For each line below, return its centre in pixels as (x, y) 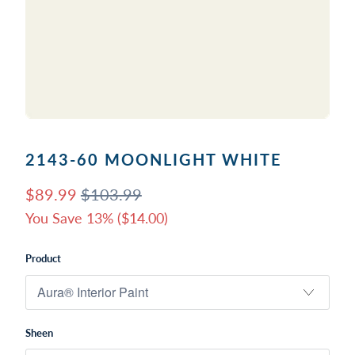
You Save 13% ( (73, 218)
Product (43, 259)
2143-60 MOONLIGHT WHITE (153, 160)
